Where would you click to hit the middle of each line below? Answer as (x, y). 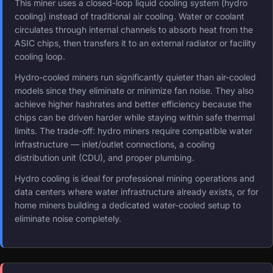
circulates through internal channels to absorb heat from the (134, 29)
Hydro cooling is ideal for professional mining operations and (135, 178)
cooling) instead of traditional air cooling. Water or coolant (129, 16)
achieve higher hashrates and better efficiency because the (133, 104)
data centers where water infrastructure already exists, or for (136, 191)
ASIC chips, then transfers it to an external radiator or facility (135, 43)
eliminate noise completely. (68, 218)
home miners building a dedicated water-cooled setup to (128, 205)
